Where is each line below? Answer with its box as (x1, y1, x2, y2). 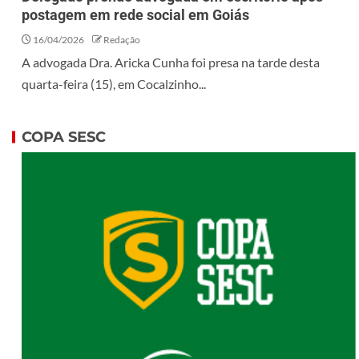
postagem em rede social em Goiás (22, 6, 249, 24)
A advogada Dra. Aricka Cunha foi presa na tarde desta (22, 54, 320, 71)
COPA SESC (22, 128, 106, 147)
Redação (103, 34, 140, 46)
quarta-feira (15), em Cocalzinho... (22, 76, 206, 92)
